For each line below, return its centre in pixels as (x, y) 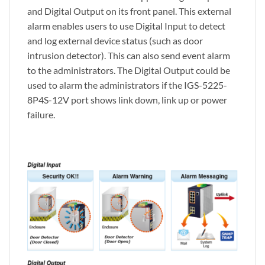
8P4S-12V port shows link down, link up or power (127, 99)
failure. (41, 114)
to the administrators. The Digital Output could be (129, 70)
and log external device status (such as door (115, 40)
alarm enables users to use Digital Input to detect (126, 25)
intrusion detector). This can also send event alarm (129, 55)
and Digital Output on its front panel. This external (129, 11)
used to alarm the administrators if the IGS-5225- (127, 85)
